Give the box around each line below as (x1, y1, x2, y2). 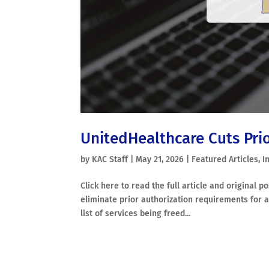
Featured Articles (192, 154, 259, 165)
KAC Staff (92, 154, 128, 165)
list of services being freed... (80, 208, 191, 219)
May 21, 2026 (136, 154, 184, 165)
